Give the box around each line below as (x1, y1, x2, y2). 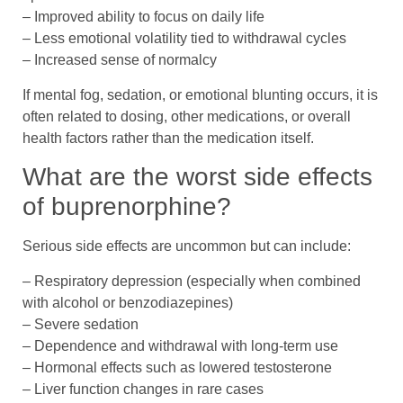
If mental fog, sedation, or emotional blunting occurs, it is (22, 86, 378, 103)
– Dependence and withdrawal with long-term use (22, 337, 338, 354)
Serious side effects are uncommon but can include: (22, 238, 351, 255)
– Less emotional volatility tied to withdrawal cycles (22, 31, 346, 47)
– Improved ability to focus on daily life (22, 9, 264, 25)
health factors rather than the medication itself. (22, 130, 314, 146)
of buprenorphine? (22, 193, 231, 221)
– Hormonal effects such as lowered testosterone (22, 359, 332, 375)
